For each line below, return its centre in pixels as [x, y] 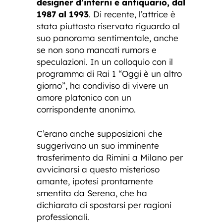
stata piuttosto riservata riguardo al [108, 26]
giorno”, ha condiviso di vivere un [103, 85]
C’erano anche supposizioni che [100, 133]
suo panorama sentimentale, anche [108, 38]
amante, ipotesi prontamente [95, 181]
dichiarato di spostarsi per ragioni [104, 205]
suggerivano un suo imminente [98, 145]
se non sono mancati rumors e [97, 50]
